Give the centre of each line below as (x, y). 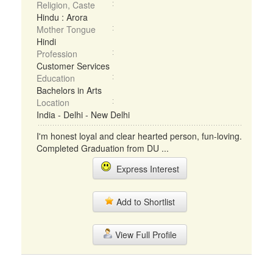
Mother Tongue (66, 29)
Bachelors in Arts (69, 90)
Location (53, 102)
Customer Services (73, 66)
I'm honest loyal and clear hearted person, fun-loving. (139, 136)
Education (56, 78)
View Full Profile (144, 235)
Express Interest (145, 169)
